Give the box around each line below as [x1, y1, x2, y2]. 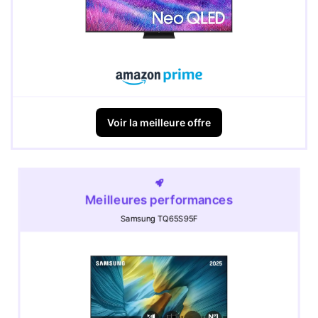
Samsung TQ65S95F [120, 214, 198, 224]
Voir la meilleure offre [107, 116, 211, 129]
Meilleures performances [84, 192, 234, 207]
